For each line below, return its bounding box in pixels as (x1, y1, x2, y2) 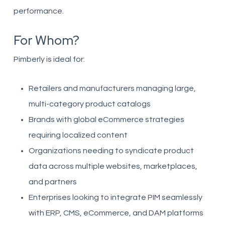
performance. (13, 7, 64, 15)
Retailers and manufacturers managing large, (28, 84, 196, 92)
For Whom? (13, 32, 79, 49)
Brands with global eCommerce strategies (28, 116, 184, 124)
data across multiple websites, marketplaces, (28, 162, 197, 170)
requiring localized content (28, 131, 128, 139)
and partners (28, 178, 77, 186)
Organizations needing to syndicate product (28, 147, 194, 155)
